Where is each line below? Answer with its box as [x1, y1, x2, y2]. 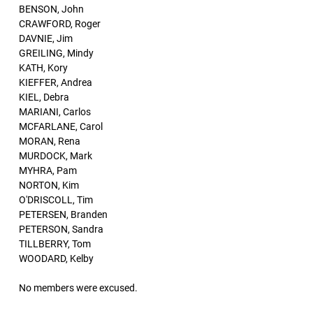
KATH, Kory [19, 62, 68, 73]
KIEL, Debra [19, 92, 69, 103]
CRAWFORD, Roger [19, 18, 101, 29]
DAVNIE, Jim [19, 33, 73, 44]
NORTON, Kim [19, 180, 79, 191]
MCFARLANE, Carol [19, 121, 103, 132]
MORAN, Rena [19, 136, 80, 147]
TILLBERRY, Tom [19, 238, 91, 249]
